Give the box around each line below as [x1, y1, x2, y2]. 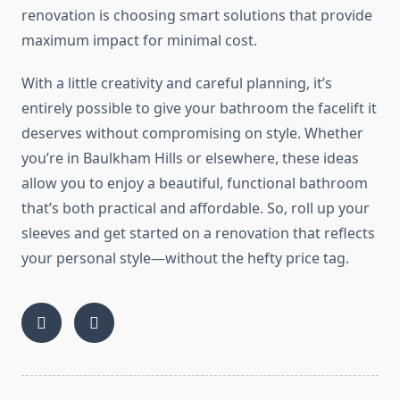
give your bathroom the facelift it [150, 98, 377, 119]
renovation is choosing [21, 5, 179, 26]
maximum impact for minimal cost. [21, 30, 257, 51]
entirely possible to [21, 98, 150, 119]
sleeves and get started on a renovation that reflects [21, 223, 375, 244]
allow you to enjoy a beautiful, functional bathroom [21, 173, 368, 194]
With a [21, 73, 68, 94]
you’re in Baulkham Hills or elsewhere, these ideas [21, 148, 359, 169]
